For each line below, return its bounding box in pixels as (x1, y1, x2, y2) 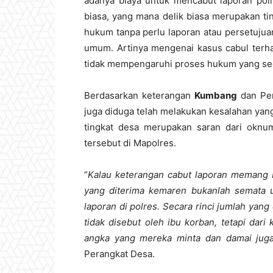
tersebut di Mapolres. (84, 137, 176, 149)
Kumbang (194, 90, 237, 101)
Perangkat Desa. (84, 248, 155, 260)
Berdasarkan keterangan (84, 90, 194, 101)
